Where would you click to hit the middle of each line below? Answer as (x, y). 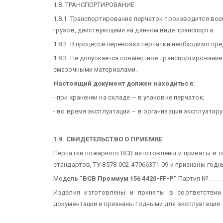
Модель (66, 178)
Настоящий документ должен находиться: (124, 83)
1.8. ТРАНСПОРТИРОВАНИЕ (94, 5)
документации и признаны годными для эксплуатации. (137, 204)
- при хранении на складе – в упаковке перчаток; (129, 97)
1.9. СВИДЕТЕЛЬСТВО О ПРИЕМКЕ (108, 139)
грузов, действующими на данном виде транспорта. (134, 30)
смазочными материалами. (95, 69)
